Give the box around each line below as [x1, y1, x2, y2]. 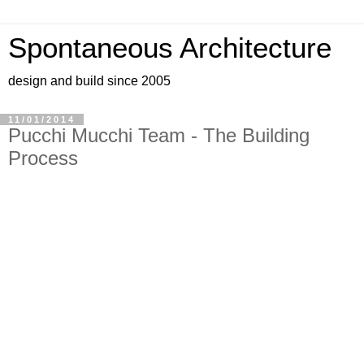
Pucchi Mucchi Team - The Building [8, 124, 310, 146]
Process [8, 147, 78, 169]
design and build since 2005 [8, 74, 171, 88]
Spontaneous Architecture [8, 32, 331, 63]
